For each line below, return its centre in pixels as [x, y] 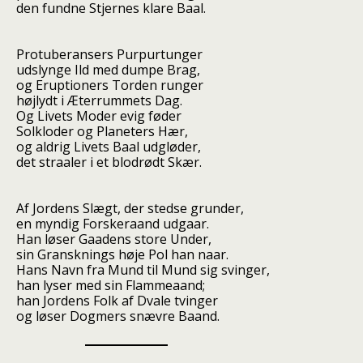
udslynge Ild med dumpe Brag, [108, 70]
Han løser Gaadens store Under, [114, 239]
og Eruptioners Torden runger [110, 85]
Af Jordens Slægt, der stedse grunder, [130, 208]
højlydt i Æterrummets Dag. [99, 100]
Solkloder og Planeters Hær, [102, 131]
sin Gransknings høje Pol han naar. [122, 254]
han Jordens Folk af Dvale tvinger [117, 301]
